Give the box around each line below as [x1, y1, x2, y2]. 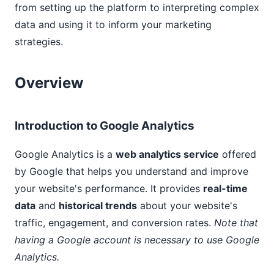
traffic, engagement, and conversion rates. [15, 217, 214, 229]
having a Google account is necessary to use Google [15, 234, 259, 246]
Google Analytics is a [15, 148, 116, 160]
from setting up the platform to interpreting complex [15, 1, 259, 13]
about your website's [137, 199, 237, 212]
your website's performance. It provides [15, 182, 203, 194]
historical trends [59, 199, 137, 212]
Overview [15, 74, 83, 92]
